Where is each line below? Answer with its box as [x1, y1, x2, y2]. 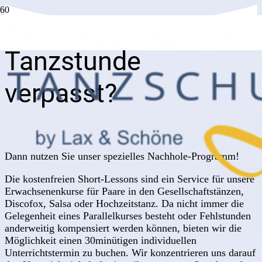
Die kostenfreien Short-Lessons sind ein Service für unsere [5, 173, 254, 185]
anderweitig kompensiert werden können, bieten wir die [5, 222, 242, 235]
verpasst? [5, 78, 117, 109]
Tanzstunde [5, 46, 141, 77]
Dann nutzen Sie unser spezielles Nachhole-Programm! [5, 150, 239, 163]
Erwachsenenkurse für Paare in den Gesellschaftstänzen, [5, 185, 244, 198]
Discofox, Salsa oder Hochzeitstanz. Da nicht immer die [5, 198, 244, 210]
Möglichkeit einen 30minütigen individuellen [5, 235, 196, 247]
